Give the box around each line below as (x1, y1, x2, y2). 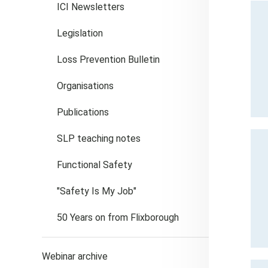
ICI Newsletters (57, 1, 124, 13)
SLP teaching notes (57, 133, 141, 144)
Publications (57, 106, 109, 118)
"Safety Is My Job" (57, 185, 136, 197)
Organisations (57, 80, 114, 92)
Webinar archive (42, 251, 108, 262)
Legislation (57, 28, 103, 39)
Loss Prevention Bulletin (57, 54, 160, 65)
